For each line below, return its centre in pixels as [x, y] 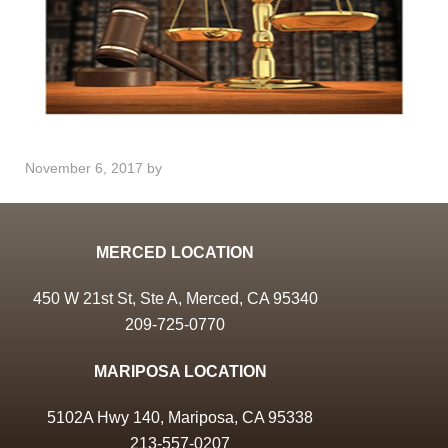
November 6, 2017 [84, 168]
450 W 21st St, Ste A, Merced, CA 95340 [175, 298]
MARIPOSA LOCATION [180, 371]
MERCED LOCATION [175, 252]
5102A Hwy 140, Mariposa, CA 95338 [180, 417]
